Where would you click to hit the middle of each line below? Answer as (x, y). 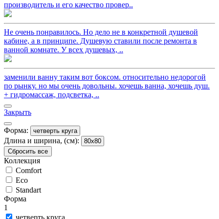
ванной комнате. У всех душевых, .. (64, 49)
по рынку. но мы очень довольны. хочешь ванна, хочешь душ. (107, 86)
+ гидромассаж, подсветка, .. (52, 94)
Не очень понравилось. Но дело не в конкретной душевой (101, 32)
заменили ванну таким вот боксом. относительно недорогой (105, 77)
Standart (27, 190)
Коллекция (22, 160)
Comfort (28, 170)
